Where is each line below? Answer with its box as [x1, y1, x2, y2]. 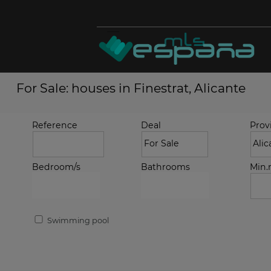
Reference [32, 120, 77, 131]
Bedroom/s [32, 162, 80, 172]
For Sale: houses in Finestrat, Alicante [16, 80, 246, 96]
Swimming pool [45, 216, 109, 225]
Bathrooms [141, 162, 190, 172]
